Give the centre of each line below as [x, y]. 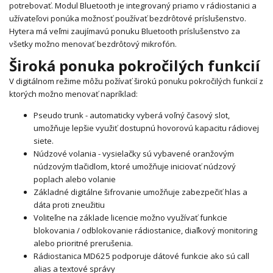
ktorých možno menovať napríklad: [73, 94]
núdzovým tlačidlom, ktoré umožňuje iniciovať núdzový [135, 167]
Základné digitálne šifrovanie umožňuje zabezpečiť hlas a [140, 192]
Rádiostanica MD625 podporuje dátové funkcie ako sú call [141, 256]
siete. [44, 141]
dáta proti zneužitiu [69, 205]
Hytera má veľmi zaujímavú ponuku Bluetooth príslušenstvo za [125, 31]
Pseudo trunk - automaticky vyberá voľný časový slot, [132, 115]
